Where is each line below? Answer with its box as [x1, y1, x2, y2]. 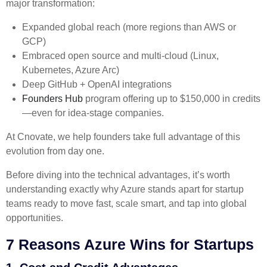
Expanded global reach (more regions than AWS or [22, 21, 237, 32]
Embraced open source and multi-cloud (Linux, [22, 50, 219, 61]
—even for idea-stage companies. [22, 107, 164, 118]
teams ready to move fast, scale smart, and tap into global [6, 198, 247, 209]
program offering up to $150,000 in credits [83, 93, 261, 104]
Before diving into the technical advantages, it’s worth [6, 169, 230, 180]
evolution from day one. [6, 145, 104, 156]
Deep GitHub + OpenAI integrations [22, 79, 172, 89]
